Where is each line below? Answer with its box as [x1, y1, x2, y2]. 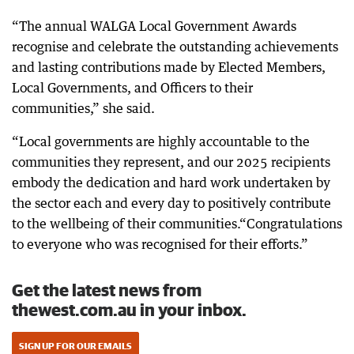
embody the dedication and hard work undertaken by [12, 175, 330, 190]
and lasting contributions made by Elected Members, [12, 59, 326, 75]
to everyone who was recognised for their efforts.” [12, 236, 308, 252]
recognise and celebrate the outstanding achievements [12, 39, 338, 55]
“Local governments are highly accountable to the [12, 134, 310, 149]
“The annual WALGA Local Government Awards [12, 18, 296, 34]
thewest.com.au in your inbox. [12, 299, 247, 319]
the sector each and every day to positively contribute [12, 195, 331, 211]
